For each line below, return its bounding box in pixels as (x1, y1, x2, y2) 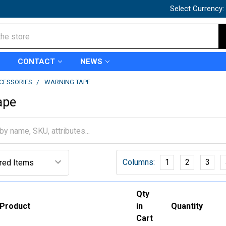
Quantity (171, 201, 203, 211)
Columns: (123, 157, 155, 167)
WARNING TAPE (44, 78, 91, 86)
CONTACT (18, 57, 55, 66)
